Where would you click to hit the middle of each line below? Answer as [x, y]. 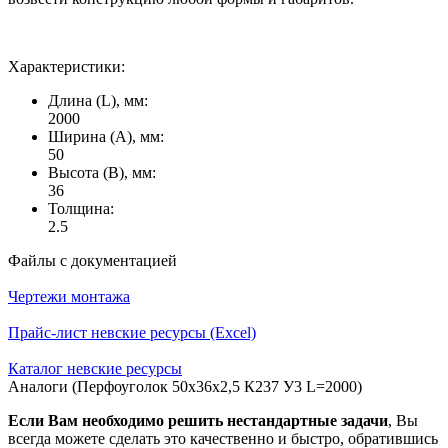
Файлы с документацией [92, 261]
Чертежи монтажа [69, 297]
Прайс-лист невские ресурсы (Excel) [132, 333]
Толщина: [81, 209]
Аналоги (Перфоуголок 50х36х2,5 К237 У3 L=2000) [185, 387]
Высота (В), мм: [102, 173]
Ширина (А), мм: [106, 137]
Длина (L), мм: [98, 101]
